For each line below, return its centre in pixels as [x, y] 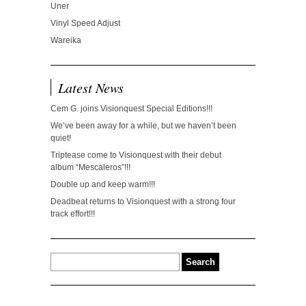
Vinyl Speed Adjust [85, 23]
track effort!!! [73, 213]
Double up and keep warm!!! [103, 184]
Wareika [66, 40]
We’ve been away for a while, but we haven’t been [143, 125]
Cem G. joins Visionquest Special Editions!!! [131, 108]
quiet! [61, 138]
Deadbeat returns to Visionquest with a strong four [143, 201]
